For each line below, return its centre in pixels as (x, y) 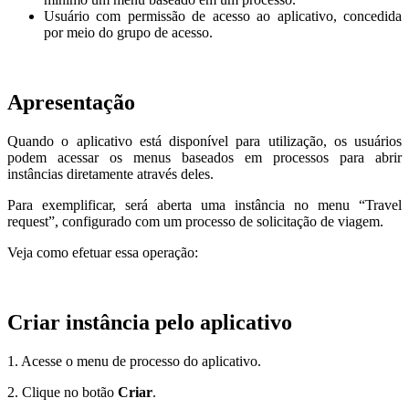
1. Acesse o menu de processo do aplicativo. (134, 361)
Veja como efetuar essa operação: (103, 252)
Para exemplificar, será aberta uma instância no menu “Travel (204, 204)
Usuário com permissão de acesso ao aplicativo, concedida (223, 16)
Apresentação (71, 103)
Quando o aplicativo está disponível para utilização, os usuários (204, 141)
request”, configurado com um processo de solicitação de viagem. (195, 221)
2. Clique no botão (63, 392)
